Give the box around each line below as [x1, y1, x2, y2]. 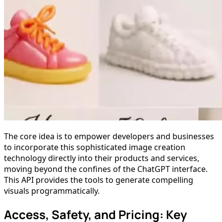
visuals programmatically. [4, 185, 100, 196]
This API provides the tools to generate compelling [4, 174, 193, 185]
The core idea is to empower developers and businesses [4, 130, 214, 142]
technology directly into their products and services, [4, 152, 199, 164]
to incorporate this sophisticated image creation [4, 141, 185, 153]
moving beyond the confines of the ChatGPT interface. [4, 163, 208, 174]
